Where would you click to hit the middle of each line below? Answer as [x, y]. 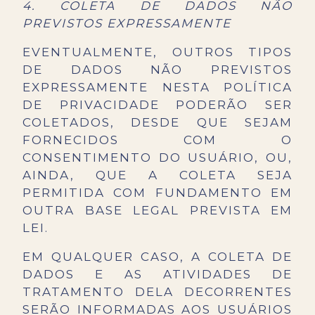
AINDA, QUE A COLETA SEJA [157, 175]
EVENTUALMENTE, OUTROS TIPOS [157, 52]
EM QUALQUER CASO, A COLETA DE [157, 257]
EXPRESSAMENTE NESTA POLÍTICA [157, 88]
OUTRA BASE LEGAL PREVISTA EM [157, 211]
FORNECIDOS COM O [157, 140]
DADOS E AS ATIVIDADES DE [157, 275]
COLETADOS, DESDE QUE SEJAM [157, 123]
